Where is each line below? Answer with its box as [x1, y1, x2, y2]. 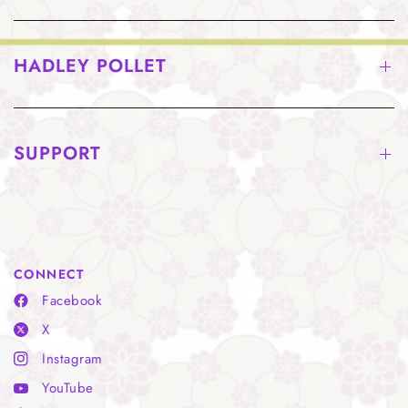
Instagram [42, 349, 103, 370]
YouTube [42, 378, 94, 399]
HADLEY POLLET [14, 53, 167, 80]
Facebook [42, 291, 103, 311]
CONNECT [14, 265, 85, 284]
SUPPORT [14, 140, 101, 168]
